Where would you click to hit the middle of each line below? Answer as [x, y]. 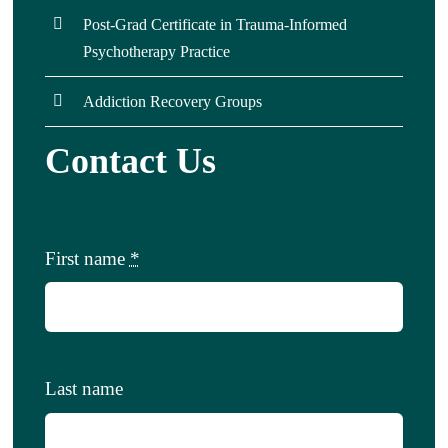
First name [87, 259]
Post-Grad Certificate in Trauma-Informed [215, 24]
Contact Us [130, 160]
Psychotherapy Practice [157, 51]
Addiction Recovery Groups [173, 101]
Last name [83, 389]
